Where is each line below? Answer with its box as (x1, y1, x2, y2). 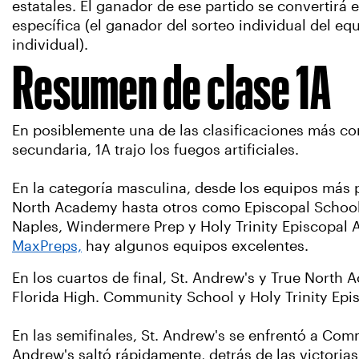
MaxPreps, (12, 238, 82, 254)
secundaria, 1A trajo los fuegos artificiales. (12, 142, 299, 158)
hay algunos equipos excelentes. (82, 238, 317, 254)
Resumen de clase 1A (12, 66, 331, 109)
